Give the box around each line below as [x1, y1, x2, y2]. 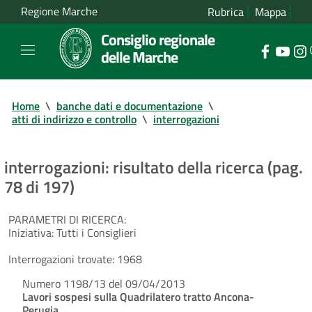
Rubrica [208, 3, 244, 20]
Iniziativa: [8, 224, 54, 241]
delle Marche [101, 45, 178, 68]
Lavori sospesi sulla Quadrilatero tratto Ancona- [22, 288, 254, 305]
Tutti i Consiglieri [54, 224, 136, 241]
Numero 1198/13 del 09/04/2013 [22, 274, 185, 292]
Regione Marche [21, 3, 97, 20]
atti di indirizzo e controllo [12, 110, 136, 127]
